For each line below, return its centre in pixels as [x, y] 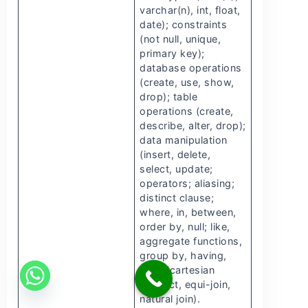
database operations [191, 68]
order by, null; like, [185, 227]
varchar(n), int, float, [190, 10]
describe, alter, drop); [193, 126]
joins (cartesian [177, 270]
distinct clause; [177, 198]
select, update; [176, 169]
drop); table [169, 97]
